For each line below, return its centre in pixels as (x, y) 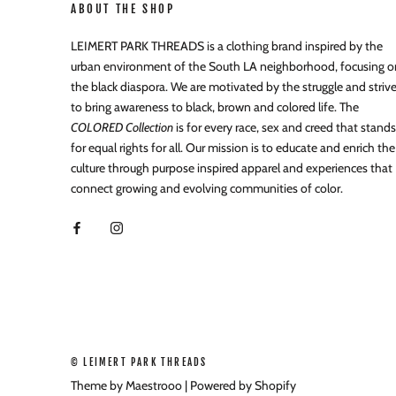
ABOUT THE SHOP (123, 9)
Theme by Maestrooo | (130, 385)
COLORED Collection (122, 127)
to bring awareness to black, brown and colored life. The (215, 107)
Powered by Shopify (243, 385)
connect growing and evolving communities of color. (208, 188)
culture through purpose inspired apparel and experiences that (232, 168)
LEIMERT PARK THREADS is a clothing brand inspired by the (227, 46)
